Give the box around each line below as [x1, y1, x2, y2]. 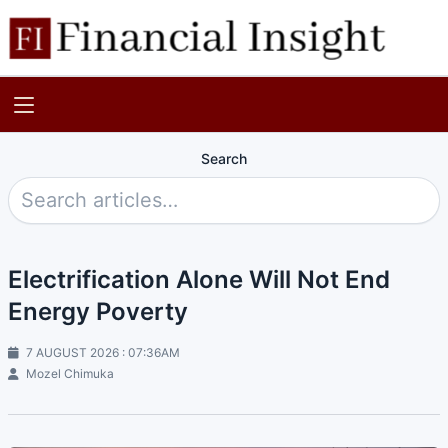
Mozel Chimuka [23, 365, 114, 381]
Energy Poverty [8, 296, 188, 326]
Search [201, 150, 247, 167]
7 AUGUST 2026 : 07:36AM [23, 344, 180, 360]
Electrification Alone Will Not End [8, 264, 390, 294]
